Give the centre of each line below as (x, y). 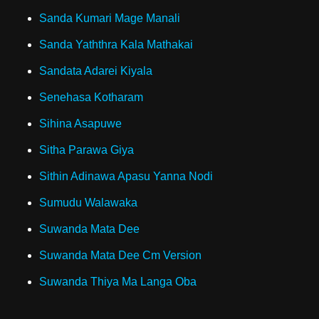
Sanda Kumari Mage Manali (110, 18)
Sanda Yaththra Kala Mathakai (116, 45)
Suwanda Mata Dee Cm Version (120, 255)
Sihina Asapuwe (80, 124)
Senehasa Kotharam (91, 97)
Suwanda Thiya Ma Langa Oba (118, 282)
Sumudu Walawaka (88, 203)
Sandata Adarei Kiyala (96, 71)
